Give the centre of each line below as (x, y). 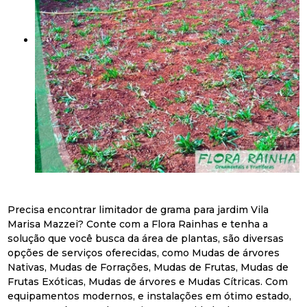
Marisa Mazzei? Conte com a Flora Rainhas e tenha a (138, 224)
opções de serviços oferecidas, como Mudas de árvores (144, 253)
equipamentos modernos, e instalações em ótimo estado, (150, 296)
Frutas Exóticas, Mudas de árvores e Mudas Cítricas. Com (148, 281)
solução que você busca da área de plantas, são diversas (146, 238)
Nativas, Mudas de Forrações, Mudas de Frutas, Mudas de (148, 267)
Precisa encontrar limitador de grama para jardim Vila (138, 209)
